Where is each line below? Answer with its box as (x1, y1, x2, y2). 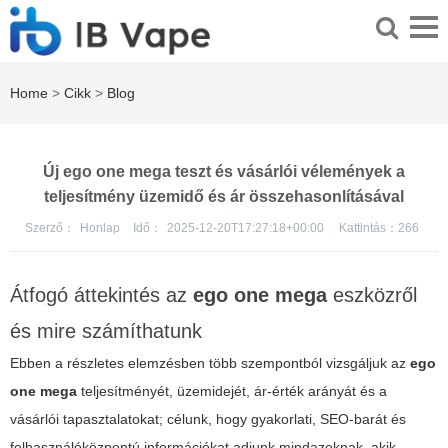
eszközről (327, 284, 417, 307)
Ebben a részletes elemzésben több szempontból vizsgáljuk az (10, 355, 410, 372)
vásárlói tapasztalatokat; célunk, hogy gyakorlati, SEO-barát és (10, 411, 406, 428)
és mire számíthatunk (10, 320, 202, 343)
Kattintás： (338, 221, 398, 236)
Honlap (79, 221, 123, 236)
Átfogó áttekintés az (10, 284, 193, 307)
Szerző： (24, 221, 75, 236)
